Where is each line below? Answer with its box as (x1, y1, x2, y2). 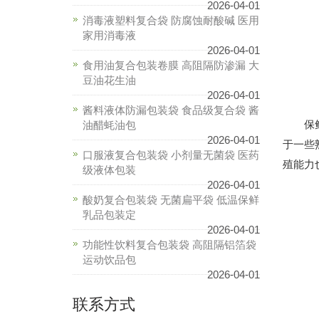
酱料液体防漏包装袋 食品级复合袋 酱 (83, 104, 259, 116)
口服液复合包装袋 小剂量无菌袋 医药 (83, 149, 259, 161)
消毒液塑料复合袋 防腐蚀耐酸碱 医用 (83, 14, 259, 26)
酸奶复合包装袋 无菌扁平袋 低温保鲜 (83, 194, 259, 206)
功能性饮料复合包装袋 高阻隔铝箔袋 (83, 239, 256, 251)
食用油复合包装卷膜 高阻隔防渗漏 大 (83, 59, 259, 71)
